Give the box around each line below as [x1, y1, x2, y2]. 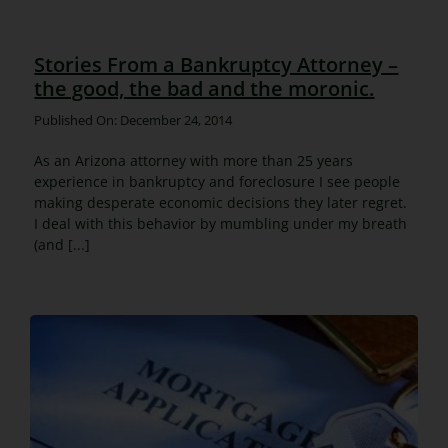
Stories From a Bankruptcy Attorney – [34, 50, 399, 78]
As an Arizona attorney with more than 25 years [34, 150, 354, 170]
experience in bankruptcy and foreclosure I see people [34, 171, 401, 191]
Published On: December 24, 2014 [34, 110, 233, 129]
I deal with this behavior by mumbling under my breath [34, 213, 408, 233]
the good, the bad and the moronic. [34, 74, 375, 102]
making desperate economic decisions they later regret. [34, 192, 408, 212]
